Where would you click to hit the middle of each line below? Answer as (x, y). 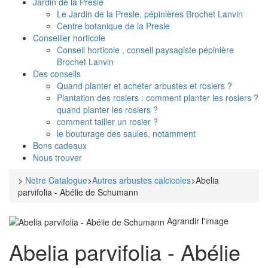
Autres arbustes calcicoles (141, 180)
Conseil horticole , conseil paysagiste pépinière (145, 49)
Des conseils (57, 73)
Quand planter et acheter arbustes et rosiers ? (144, 85)
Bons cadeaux (60, 145)
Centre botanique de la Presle (113, 25)
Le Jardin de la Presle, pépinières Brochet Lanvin (150, 13)
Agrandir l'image (198, 220)
